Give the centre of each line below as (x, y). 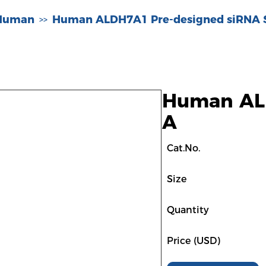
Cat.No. (183, 148)
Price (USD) (194, 241)
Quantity (188, 210)
